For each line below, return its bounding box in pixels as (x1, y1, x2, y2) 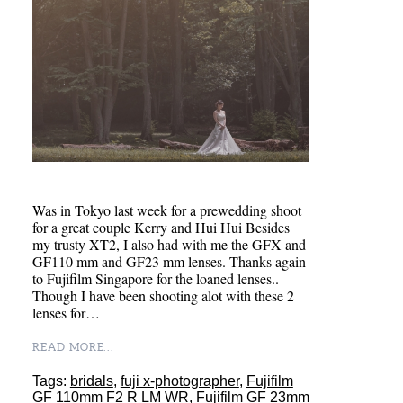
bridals (69, 372, 113, 389)
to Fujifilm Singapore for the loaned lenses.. (31, 268, 279, 288)
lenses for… (31, 302, 100, 322)
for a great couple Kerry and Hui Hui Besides (31, 217, 290, 237)
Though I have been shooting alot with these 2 (31, 285, 294, 305)
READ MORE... (31, 340, 115, 353)
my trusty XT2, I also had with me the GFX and (31, 234, 306, 254)
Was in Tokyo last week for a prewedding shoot (31, 200, 301, 219)
